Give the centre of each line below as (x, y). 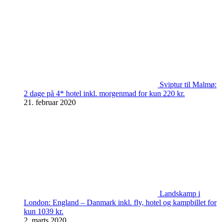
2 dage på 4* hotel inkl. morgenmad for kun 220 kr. (104, 93)
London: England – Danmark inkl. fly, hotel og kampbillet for (120, 202)
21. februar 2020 (50, 102)
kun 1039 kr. (44, 211)
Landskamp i (180, 194)
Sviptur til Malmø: (188, 84)
